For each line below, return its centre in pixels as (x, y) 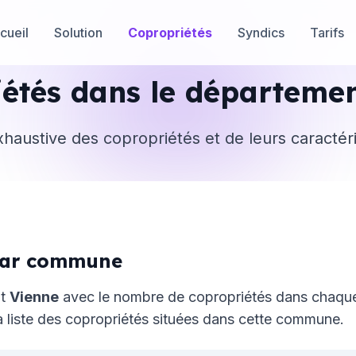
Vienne (34, 297)
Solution (78, 32)
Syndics (261, 32)
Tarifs (327, 32)
